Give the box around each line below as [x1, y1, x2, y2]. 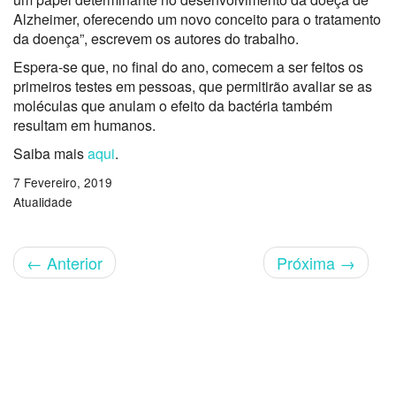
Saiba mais [13, 143, 88, 164]
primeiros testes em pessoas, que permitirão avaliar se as [13, 76, 372, 96]
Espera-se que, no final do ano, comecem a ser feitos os [13, 57, 363, 77]
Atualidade [13, 193, 72, 210]
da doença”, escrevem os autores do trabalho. [13, 28, 299, 49]
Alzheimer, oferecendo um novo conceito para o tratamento [13, 9, 381, 29]
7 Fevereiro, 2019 [13, 173, 112, 191]
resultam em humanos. [13, 115, 156, 135]
